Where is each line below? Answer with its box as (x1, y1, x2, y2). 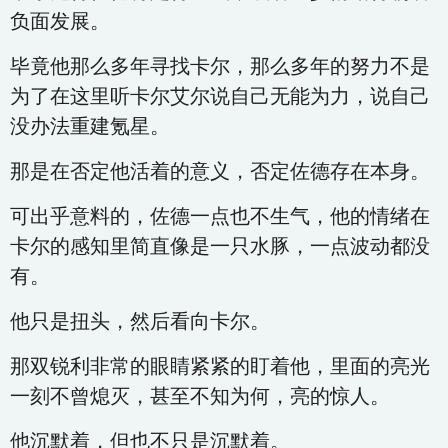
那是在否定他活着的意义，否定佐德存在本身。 (10, 160, 430, 182)
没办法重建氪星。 (10, 115, 170, 137)
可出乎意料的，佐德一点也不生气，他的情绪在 (10, 205, 430, 227)
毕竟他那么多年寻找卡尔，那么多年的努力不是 (10, 55, 430, 77)
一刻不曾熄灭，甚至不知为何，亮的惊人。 (10, 385, 390, 407)
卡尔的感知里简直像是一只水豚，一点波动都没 (10, 235, 430, 257)
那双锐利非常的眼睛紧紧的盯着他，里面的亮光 (10, 355, 430, 377)
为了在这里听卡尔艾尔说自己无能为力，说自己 (10, 85, 430, 107)
